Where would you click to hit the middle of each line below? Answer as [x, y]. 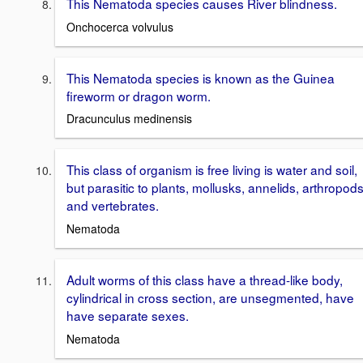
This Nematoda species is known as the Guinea [201, 77]
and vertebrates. [113, 205]
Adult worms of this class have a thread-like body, [205, 279]
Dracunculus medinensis [129, 119]
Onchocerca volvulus [120, 26]
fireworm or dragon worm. [139, 95]
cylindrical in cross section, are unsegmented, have [210, 297]
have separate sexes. [128, 315]
